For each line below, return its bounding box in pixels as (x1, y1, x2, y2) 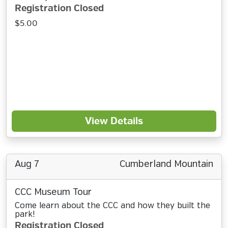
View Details (85, 115, 143, 127)
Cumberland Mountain (120, 160, 213, 169)
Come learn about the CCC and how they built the (15, 202, 210, 210)
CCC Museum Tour (15, 188, 92, 197)
